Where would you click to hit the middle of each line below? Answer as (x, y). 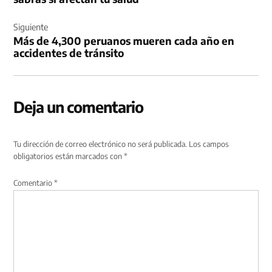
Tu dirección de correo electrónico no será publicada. (100, 144)
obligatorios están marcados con (69, 156)
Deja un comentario (79, 107)
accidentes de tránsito (69, 53)
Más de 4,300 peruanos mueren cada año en (124, 41)
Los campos (209, 144)
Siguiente (31, 26)
